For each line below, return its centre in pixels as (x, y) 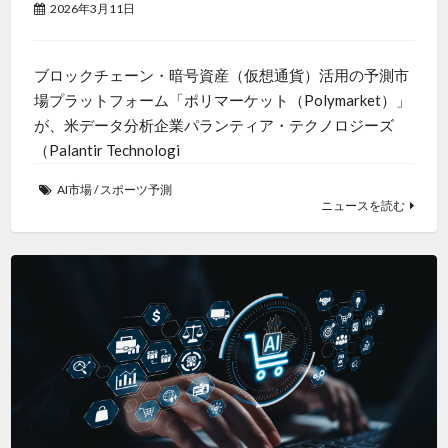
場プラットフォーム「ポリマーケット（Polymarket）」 (222, 100)
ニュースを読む (363, 206)
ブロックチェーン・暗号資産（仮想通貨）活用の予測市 (221, 75)
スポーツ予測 (135, 190)
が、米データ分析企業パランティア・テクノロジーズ (213, 125)
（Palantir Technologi (106, 150)
